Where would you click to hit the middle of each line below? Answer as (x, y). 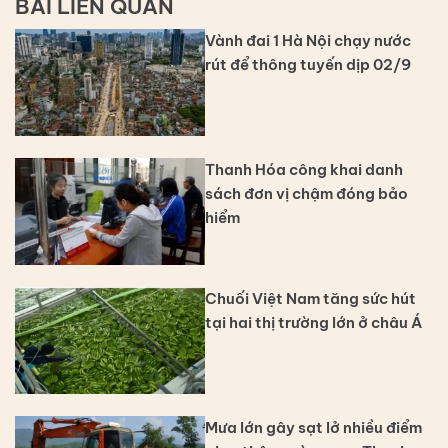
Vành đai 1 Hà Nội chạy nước (308, 41)
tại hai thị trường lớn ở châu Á (313, 322)
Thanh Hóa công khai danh (304, 170)
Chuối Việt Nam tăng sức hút (310, 298)
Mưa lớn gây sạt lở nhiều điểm (313, 427)
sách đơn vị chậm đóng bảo (306, 194)
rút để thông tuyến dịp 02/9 (308, 65)
